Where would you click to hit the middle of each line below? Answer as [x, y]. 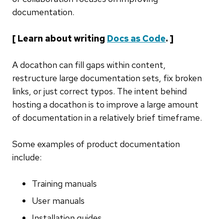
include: [27, 157]
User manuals [58, 201]
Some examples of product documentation [96, 144]
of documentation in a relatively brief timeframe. [107, 118]
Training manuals [64, 184]
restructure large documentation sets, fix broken [107, 78]
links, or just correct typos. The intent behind [99, 91]
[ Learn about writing [60, 39]
